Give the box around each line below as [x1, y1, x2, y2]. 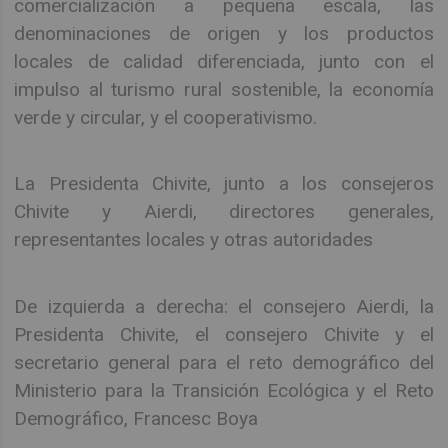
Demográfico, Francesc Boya [14, 406, 259, 430]
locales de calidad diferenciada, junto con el [14, 49, 434, 73]
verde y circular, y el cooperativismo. [14, 105, 318, 129]
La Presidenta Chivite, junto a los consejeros [14, 172, 434, 196]
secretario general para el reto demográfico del [14, 350, 434, 374]
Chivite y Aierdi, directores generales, [14, 200, 434, 224]
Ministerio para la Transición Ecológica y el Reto [14, 378, 434, 402]
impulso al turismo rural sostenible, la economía [14, 77, 434, 101]
